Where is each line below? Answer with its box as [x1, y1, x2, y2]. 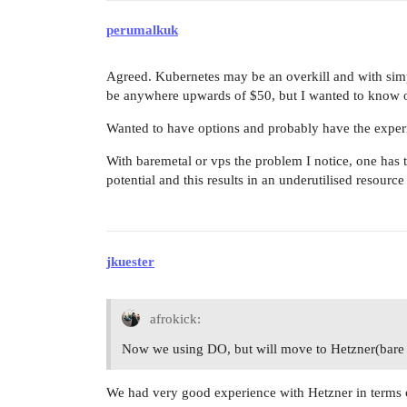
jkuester [106, 253, 154, 269]
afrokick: [146, 311, 201, 326]
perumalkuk [106, 23, 178, 38]
